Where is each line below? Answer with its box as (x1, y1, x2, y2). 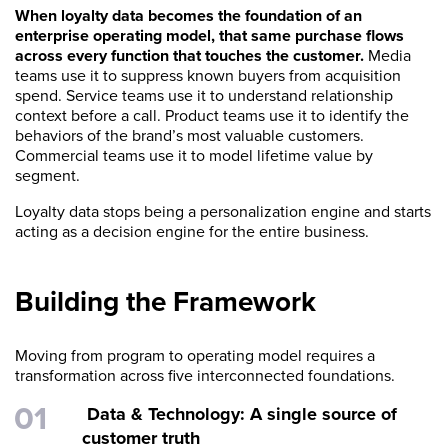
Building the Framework (15, 281, 323, 322)
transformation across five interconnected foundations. (15, 364, 399, 387)
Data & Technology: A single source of (82, 401, 397, 427)
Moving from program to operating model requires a (15, 344, 375, 367)
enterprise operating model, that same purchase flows (15, 24, 404, 47)
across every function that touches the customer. (15, 44, 364, 67)
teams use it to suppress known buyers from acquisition (15, 64, 401, 87)
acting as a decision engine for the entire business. (15, 220, 373, 243)
